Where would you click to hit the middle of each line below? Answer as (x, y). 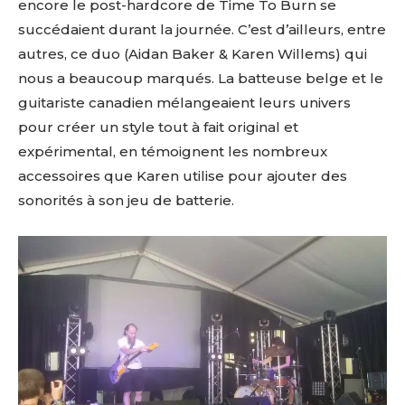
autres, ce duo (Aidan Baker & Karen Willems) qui (193, 53)
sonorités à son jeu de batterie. (126, 200)
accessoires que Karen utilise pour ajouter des (183, 175)
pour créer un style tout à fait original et (158, 127)
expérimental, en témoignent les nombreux (173, 151)
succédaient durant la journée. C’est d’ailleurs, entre (202, 29)
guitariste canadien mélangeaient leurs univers (184, 102)
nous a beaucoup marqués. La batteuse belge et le (201, 78)
